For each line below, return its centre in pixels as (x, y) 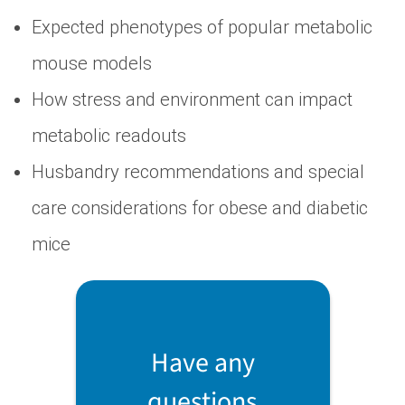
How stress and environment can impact (192, 100)
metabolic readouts (109, 136)
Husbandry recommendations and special (198, 172)
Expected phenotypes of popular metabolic (202, 28)
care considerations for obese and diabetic (200, 208)
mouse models (92, 64)
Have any (202, 363)
